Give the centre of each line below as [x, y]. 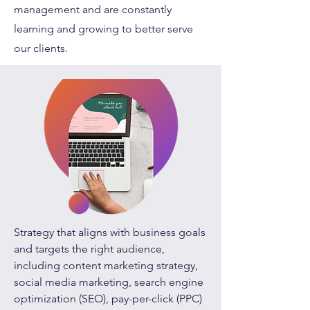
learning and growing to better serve [103, 29]
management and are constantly [93, 9]
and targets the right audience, [89, 249]
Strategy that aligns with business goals [110, 232]
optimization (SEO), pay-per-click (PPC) [108, 299]
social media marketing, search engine [109, 282]
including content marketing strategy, [106, 265]
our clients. [41, 48]
